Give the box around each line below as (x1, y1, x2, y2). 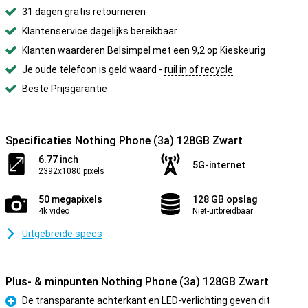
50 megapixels (38, 194, 102, 205)
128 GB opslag (192, 194, 257, 205)
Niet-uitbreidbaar (192, 206, 253, 216)
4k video (38, 206, 69, 216)
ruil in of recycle (164, 64, 233, 75)
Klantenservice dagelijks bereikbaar (22, 25, 177, 36)
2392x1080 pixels (38, 166, 104, 176)
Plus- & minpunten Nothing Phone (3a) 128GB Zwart (5, 275, 269, 288)
